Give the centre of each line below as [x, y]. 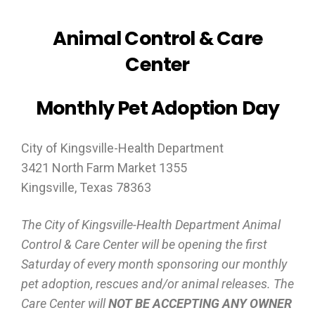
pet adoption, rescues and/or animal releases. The [157, 284]
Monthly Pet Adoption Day [157, 108]
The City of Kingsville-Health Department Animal [151, 225]
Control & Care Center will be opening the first [144, 244]
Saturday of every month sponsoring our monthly [154, 264]
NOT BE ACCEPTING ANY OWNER [200, 303]
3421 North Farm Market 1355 [104, 168]
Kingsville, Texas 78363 [86, 187]
